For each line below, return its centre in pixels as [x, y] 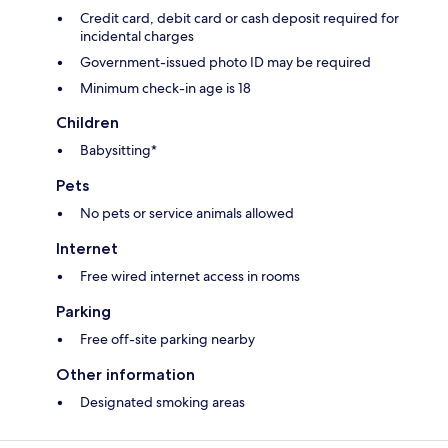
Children [87, 123]
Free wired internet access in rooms [190, 276]
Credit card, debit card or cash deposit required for [239, 18]
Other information [125, 375]
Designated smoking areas [162, 402]
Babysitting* [118, 150]
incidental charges [137, 36]
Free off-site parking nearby [167, 339]
